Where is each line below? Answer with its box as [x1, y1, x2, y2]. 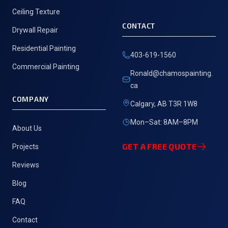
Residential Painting [12, 44, 76, 52]
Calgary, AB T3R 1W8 [130, 100, 197, 108]
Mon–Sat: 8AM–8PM [130, 118, 198, 126]
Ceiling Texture [12, 8, 60, 16]
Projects [12, 142, 39, 151]
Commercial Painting [12, 63, 79, 71]
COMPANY [12, 95, 49, 103]
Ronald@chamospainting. [130, 69, 213, 77]
